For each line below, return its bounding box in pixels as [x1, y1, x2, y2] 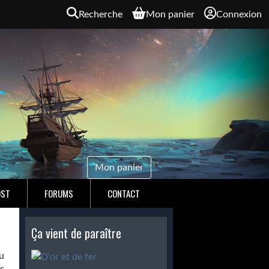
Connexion [216, 10, 262, 19]
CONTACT [107, 187, 140, 200]
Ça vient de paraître [31, 224, 121, 242]
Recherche [79, 10, 122, 19]
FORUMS [44, 187, 73, 200]
